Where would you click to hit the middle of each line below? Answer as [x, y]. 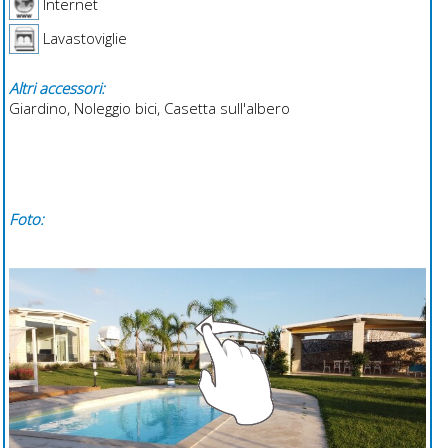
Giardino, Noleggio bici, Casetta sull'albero [149, 107]
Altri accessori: [56, 87]
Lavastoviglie [82, 37]
